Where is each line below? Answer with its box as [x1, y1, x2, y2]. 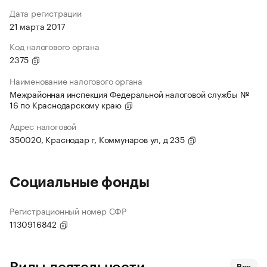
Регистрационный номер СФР [10, 204, 126, 218]
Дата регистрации [10, 6, 82, 20]
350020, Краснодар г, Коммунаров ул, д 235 [10, 132, 187, 146]
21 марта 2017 [10, 19, 66, 33]
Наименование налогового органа [10, 74, 142, 88]
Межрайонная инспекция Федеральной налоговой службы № [10, 87, 249, 101]
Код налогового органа [10, 39, 100, 53]
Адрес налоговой [10, 119, 76, 133]
